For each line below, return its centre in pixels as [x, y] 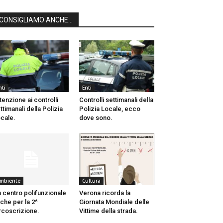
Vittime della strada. [108, 211]
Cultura [91, 181]
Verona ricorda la [105, 193]
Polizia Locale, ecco [110, 109]
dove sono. [96, 118]
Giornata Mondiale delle [114, 202]
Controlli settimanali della [116, 100]
